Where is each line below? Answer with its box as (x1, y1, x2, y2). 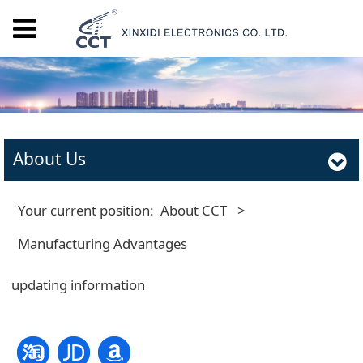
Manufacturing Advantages (18, 234, 188, 254)
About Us (12, 147, 86, 171)
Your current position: (18, 201, 161, 220)
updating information (11, 275, 145, 295)
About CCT (160, 201, 228, 220)
